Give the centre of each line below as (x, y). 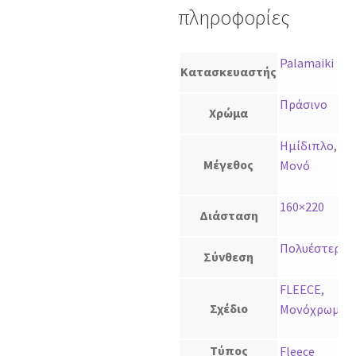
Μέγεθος (228, 165)
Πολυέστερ (310, 248)
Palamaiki (307, 63)
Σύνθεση (228, 257)
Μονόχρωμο (313, 310)
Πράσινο (304, 104)
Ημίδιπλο (307, 146)
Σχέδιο (228, 309)
